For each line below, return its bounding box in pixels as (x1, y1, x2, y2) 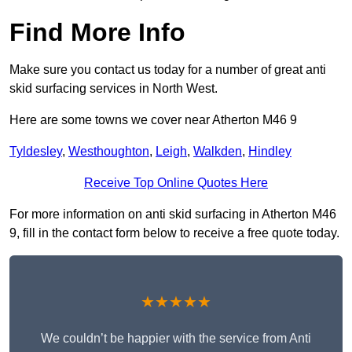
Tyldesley (9, 145, 62, 159)
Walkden (193, 145, 242, 159)
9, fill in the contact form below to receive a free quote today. (9, 226, 339, 240)
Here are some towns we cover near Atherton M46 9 (9, 113, 297, 127)
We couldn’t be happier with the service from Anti (41, 332, 311, 346)
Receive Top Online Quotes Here (84, 176, 268, 190)
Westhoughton (68, 145, 149, 159)
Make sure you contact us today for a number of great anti (9, 63, 326, 77)
